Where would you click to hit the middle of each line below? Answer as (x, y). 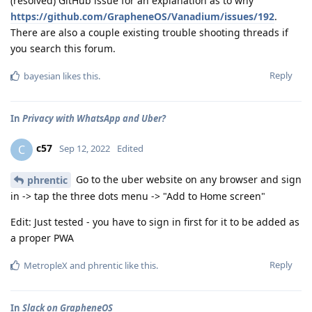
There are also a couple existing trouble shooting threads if (149, 32)
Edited (130, 149)
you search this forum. (63, 48)
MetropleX (46, 266)
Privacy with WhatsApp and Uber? (94, 118)
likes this (79, 76)
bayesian (42, 76)
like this (139, 266)
